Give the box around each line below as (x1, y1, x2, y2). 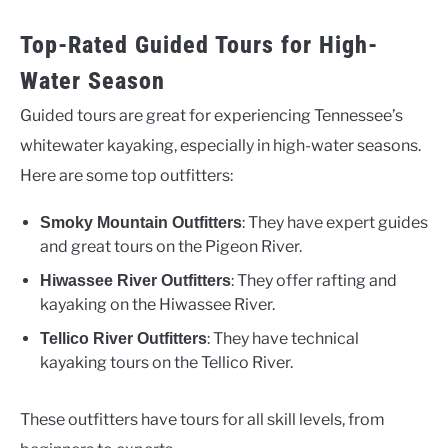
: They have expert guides (242, 212, 428, 232)
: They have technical (207, 328, 359, 348)
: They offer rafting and (231, 270, 397, 290)
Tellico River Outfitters (40, 329, 207, 347)
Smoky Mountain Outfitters (40, 213, 242, 231)
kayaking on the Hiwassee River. (40, 294, 275, 314)
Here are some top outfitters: (20, 165, 233, 185)
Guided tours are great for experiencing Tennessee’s (20, 105, 403, 125)
